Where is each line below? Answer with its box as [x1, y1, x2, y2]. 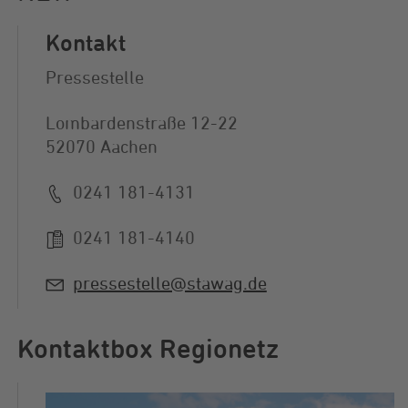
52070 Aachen [45, 136, 158, 157]
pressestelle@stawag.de [72, 272, 267, 293]
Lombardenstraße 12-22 [45, 112, 238, 133]
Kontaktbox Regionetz [16, 332, 279, 363]
